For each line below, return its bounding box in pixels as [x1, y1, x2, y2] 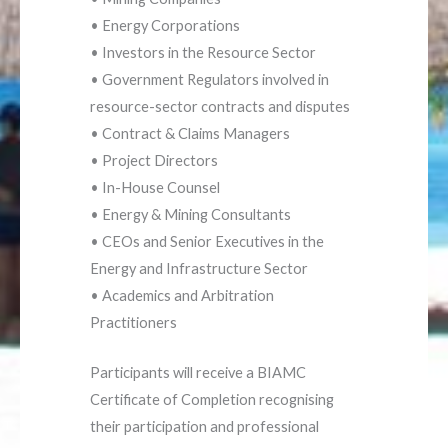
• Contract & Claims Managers [90, 125, 290, 143]
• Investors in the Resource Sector [90, 44, 316, 62]
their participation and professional [90, 418, 319, 436]
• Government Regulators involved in [90, 71, 329, 89]
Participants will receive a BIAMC [90, 364, 306, 382]
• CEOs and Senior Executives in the [90, 233, 324, 251]
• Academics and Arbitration [90, 287, 274, 305]
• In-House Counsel [90, 179, 220, 197]
